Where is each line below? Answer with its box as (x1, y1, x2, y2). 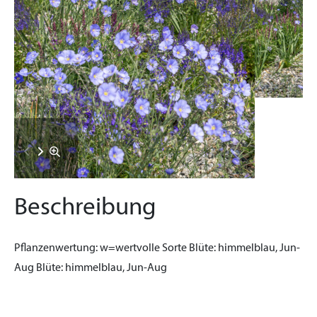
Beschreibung (14, 196, 156, 221)
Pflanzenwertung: (14, 243, 98, 254)
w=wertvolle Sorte (98, 243, 189, 254)
